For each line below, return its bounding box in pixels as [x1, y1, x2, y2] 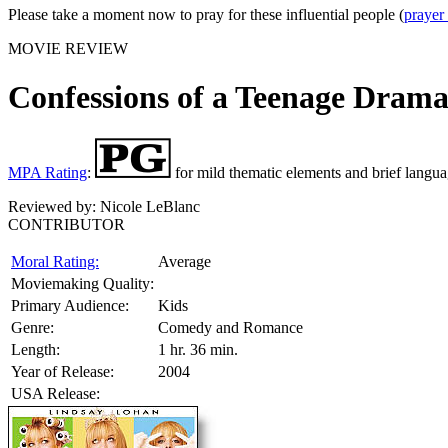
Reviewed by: [8, 197, 96, 215]
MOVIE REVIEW [8, 40, 128, 58]
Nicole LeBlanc [96, 197, 200, 215]
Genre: [11, 318, 54, 336]
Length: [11, 340, 60, 358]
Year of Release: [11, 362, 114, 380]
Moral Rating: [11, 252, 99, 270]
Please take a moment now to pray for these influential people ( [8, 6, 404, 24]
